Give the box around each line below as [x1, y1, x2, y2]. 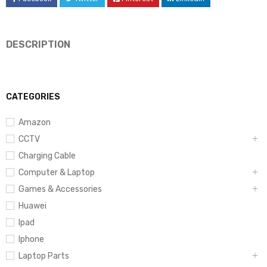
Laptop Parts [18, 251, 69, 262]
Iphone [18, 234, 44, 245]
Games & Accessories [18, 184, 102, 195]
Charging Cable [18, 151, 76, 162]
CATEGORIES [6, 92, 60, 103]
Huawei [18, 201, 46, 212]
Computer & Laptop [18, 167, 95, 178]
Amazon [18, 117, 51, 128]
